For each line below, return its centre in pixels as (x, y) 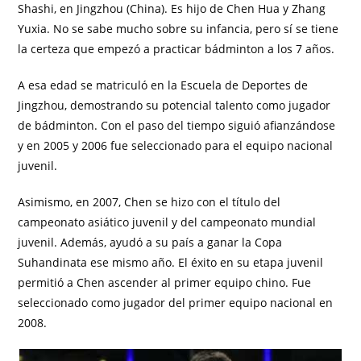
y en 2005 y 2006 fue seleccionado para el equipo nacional (176, 145)
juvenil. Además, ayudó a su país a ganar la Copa (150, 242)
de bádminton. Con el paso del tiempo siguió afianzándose (177, 125)
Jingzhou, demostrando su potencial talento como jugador (174, 105)
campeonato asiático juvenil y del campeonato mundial (167, 222)
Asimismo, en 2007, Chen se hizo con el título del (149, 202)
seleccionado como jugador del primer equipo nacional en (176, 303)
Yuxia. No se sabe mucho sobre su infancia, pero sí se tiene (178, 29)
